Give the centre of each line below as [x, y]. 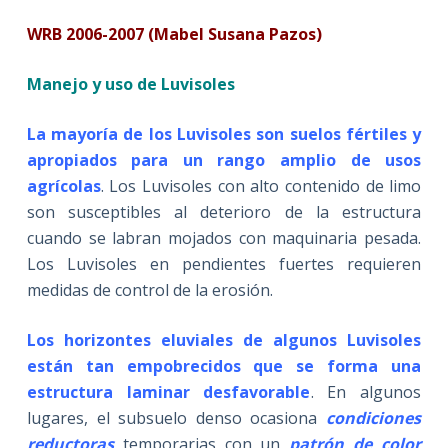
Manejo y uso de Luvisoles [130, 84]
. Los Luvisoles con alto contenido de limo [261, 186]
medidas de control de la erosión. [149, 290]
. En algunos [366, 392]
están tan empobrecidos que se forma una [224, 366]
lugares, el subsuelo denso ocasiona [176, 418]
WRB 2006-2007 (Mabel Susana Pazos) [174, 34]
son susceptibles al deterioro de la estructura [224, 212]
